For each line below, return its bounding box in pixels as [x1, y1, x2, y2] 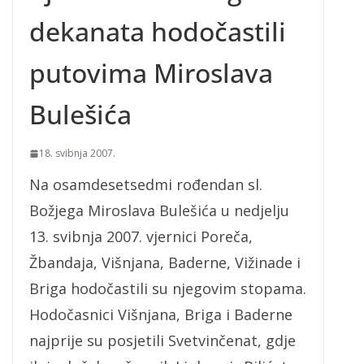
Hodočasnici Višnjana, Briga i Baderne [29, 305, 292, 325]
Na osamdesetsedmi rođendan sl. [29, 175, 262, 195]
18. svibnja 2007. [39, 146, 115, 161]
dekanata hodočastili [29, 14, 286, 50]
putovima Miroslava [29, 55, 273, 91]
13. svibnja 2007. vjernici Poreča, [29, 227, 253, 247]
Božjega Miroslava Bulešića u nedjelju [29, 201, 289, 221]
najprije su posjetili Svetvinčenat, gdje [29, 331, 296, 351]
